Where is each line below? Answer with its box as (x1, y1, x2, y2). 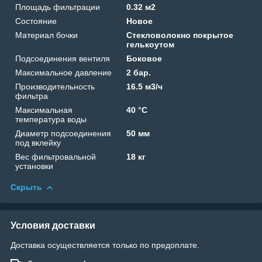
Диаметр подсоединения (15, 128, 111, 138)
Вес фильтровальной (15, 151, 96, 161)
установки (15, 161, 53, 171)
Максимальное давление (15, 67, 112, 77)
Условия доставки (11, 220, 95, 230)
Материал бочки (15, 30, 78, 40)
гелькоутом (126, 39, 175, 49)
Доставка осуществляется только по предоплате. (11, 240, 199, 250)
